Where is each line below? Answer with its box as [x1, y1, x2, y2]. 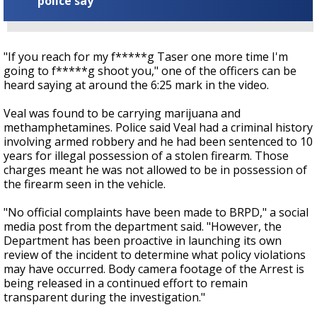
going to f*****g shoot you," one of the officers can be [4, 62, 296, 79]
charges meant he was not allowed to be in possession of [4, 161, 307, 178]
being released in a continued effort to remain [4, 275, 248, 291]
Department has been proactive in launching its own [4, 232, 282, 248]
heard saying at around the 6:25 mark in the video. [4, 76, 269, 93]
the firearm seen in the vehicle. [4, 175, 168, 192]
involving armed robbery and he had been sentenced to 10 [4, 133, 313, 149]
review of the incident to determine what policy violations [4, 246, 306, 263]
